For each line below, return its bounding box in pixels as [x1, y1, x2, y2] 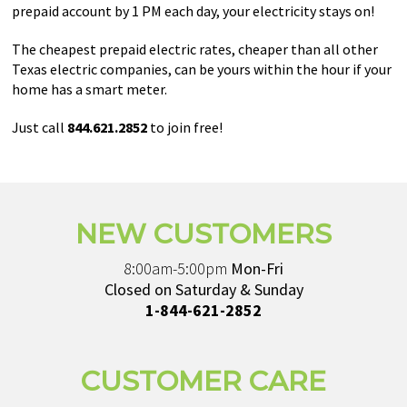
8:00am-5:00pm [124, 258, 231, 279]
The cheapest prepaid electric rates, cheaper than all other [12, 40, 379, 58]
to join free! [147, 118, 223, 136]
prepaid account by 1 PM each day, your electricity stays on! [12, 2, 375, 20]
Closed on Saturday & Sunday [104, 279, 303, 300]
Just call [12, 118, 68, 136]
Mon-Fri [231, 258, 283, 279]
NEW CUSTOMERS [75, 217, 332, 251]
